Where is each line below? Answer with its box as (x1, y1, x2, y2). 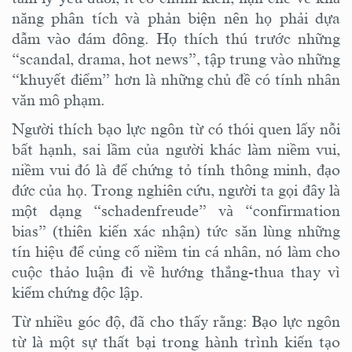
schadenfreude (101, 201, 199, 219)
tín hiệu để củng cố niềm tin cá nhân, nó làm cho (12, 242, 340, 260)
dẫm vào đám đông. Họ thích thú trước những (12, 29, 340, 47)
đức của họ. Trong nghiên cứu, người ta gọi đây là (12, 181, 340, 199)
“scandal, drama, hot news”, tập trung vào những (12, 49, 340, 68)
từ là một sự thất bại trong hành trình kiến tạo (12, 332, 340, 350)
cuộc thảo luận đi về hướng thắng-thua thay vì (12, 262, 340, 280)
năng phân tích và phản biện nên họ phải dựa (12, 9, 340, 27)
